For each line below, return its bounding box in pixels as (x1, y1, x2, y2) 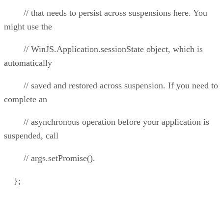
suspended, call (4, 131, 58, 141)
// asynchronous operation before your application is (4, 117, 209, 127)
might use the (4, 22, 52, 32)
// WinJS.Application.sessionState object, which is (4, 44, 203, 55)
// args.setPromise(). (4, 153, 95, 164)
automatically (4, 58, 52, 68)
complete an (4, 94, 47, 105)
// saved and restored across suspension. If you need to (4, 81, 218, 91)
